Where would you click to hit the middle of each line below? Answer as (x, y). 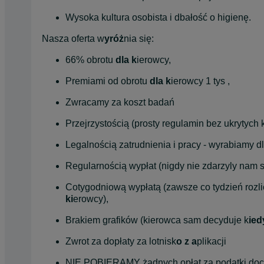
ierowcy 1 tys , (200, 81)
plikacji (212, 241)
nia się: (139, 38)
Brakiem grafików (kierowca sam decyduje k (157, 220)
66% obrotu (90, 60)
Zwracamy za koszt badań (120, 102)
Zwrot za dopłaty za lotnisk (121, 241)
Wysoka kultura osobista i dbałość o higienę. (158, 17)
